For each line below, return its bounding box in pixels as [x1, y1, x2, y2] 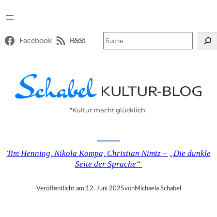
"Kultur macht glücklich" [69, 106, 148, 114]
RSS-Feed [70, 37, 86, 45]
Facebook [19, 37, 52, 45]
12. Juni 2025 [85, 185, 124, 192]
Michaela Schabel [134, 185, 181, 192]
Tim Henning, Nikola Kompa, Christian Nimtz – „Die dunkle [6, 149, 211, 158]
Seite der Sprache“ [75, 159, 142, 169]
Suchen [103, 33, 123, 40]
